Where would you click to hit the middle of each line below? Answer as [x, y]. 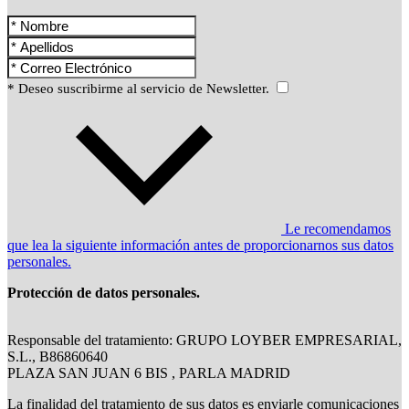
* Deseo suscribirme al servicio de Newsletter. [140, 89]
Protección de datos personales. [104, 293]
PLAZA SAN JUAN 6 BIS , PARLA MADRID [149, 373]
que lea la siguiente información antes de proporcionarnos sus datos [200, 246]
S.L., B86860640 [58, 357]
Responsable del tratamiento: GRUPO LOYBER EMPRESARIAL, [204, 341]
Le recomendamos [336, 229]
